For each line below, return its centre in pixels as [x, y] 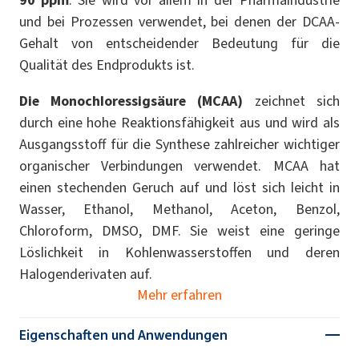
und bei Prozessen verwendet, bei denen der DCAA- [179, 21]
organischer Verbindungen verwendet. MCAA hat [179, 165]
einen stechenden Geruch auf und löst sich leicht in [179, 187]
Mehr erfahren [179, 294]
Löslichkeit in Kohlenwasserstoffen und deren [179, 252]
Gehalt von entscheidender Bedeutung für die [179, 43]
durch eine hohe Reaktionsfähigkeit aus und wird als [179, 122]
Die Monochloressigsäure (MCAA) [131, 101]
